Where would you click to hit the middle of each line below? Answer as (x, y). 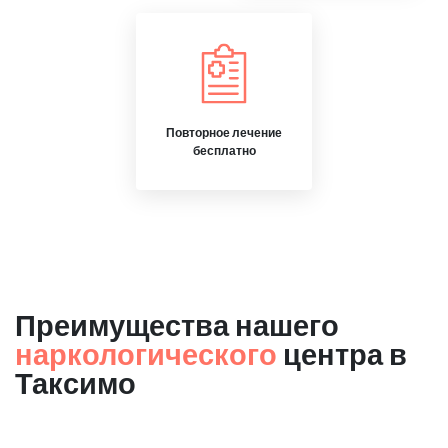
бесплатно (224, 150)
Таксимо (75, 382)
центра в (342, 353)
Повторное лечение (224, 132)
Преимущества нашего (177, 324)
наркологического (146, 353)
